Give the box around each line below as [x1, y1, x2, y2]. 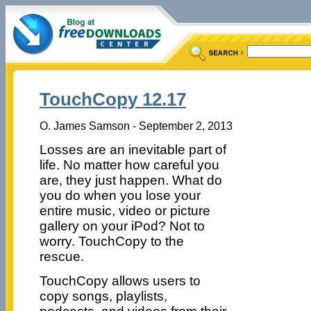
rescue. [39, 249, 84, 264]
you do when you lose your [39, 187, 201, 203]
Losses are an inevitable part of [39, 142, 226, 157]
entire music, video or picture [39, 203, 210, 218]
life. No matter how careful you [39, 157, 219, 172]
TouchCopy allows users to [39, 273, 201, 288]
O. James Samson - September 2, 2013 [39, 119, 233, 132]
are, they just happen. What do [39, 172, 222, 187]
